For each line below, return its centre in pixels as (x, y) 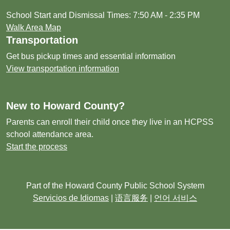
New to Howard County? (65, 106)
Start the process (37, 147)
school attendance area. (50, 134)
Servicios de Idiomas (71, 198)
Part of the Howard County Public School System (115, 186)
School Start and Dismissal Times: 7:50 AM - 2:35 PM (103, 15)
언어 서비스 (176, 198)
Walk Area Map (34, 27)
